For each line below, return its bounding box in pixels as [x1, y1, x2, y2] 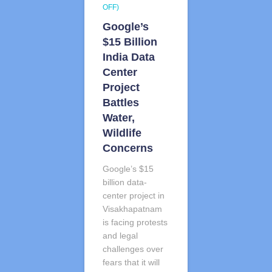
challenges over [103, 243, 163, 254]
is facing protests [103, 217, 168, 227]
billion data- [103, 177, 147, 187]
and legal [103, 230, 138, 240]
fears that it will [103, 257, 160, 267]
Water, [103, 111, 135, 124]
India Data [103, 50, 155, 63]
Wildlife [103, 126, 141, 139]
